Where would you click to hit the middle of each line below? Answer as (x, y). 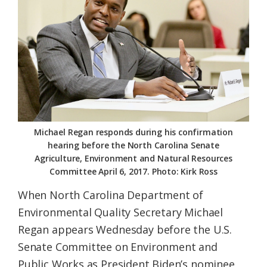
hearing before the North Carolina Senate (133, 145)
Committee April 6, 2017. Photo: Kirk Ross (133, 171)
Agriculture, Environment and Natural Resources (133, 158)
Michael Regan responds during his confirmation (133, 132)
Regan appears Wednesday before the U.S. (125, 229)
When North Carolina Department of (111, 195)
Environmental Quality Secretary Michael (120, 212)
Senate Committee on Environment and (118, 246)
